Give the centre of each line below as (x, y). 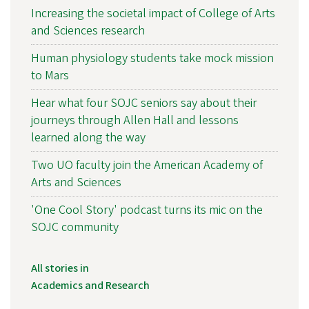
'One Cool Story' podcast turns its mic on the (147, 210)
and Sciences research (88, 30)
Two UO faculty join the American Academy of (147, 165)
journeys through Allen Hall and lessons (135, 120)
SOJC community (75, 227)
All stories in (60, 268)
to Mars (50, 75)
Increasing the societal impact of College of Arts (153, 13)
